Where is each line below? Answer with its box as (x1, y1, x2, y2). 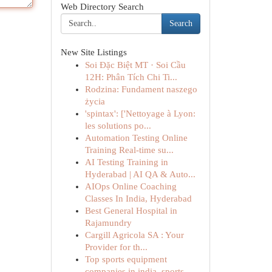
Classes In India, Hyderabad (84, 194, 192, 203)
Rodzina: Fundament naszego (84, 84, 197, 94)
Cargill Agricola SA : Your (84, 230, 184, 240)
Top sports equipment (84, 254, 167, 264)
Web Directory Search (60, 2, 144, 12)
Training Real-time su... (84, 145, 174, 155)
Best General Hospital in (84, 206, 177, 216)
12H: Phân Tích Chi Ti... (84, 72, 177, 82)
